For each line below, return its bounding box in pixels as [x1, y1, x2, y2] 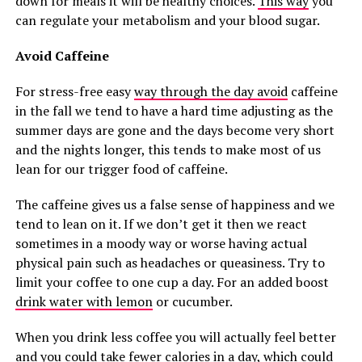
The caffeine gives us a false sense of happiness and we [15, 196, 335, 213]
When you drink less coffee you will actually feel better [15, 328, 336, 346]
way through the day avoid [133, 82, 288, 100]
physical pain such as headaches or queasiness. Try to [15, 254, 325, 271]
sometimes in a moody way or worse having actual [15, 234, 307, 252]
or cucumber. [152, 293, 233, 310]
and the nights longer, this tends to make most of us [15, 141, 321, 158]
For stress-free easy [15, 82, 134, 100]
